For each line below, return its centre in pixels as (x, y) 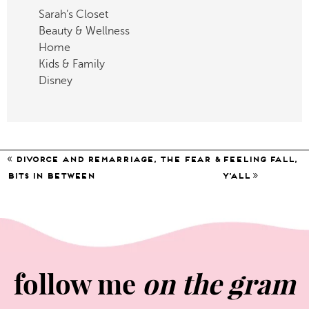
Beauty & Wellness (84, 31)
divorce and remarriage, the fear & (118, 159)
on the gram (219, 284)
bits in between (51, 175)
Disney (56, 80)
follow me (78, 284)
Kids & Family (72, 64)
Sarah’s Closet (73, 14)
